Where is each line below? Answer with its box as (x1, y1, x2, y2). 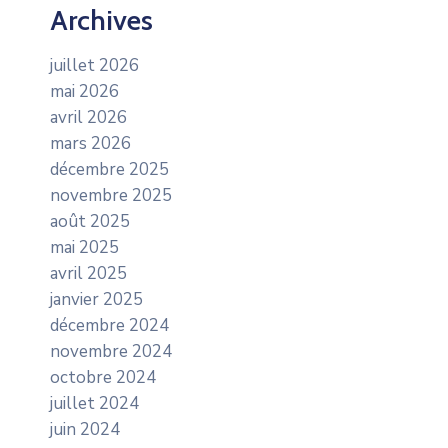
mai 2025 (50, 236, 119, 260)
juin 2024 (50, 418, 120, 442)
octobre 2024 (50, 366, 156, 390)
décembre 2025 (50, 158, 169, 182)
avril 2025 (50, 262, 127, 286)
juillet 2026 (50, 54, 139, 78)
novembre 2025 (50, 184, 172, 208)
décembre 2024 (50, 314, 169, 338)
